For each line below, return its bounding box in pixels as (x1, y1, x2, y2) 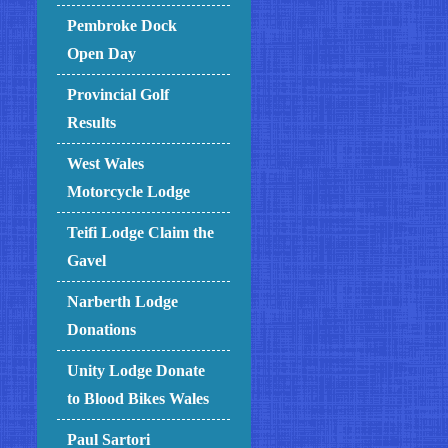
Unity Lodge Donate (67, 362, 206, 380)
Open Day (67, 45, 137, 63)
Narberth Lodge (67, 293, 179, 311)
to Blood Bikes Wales (67, 390, 210, 408)
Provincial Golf (67, 86, 170, 104)
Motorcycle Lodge (67, 183, 191, 201)
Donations (67, 321, 137, 339)
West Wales (67, 155, 145, 173)
